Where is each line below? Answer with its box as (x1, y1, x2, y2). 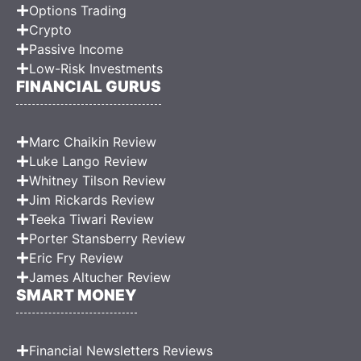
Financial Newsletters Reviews (29, 342, 213, 359)
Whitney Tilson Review (29, 172, 166, 189)
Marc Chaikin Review (29, 134, 156, 151)
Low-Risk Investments (29, 60, 163, 77)
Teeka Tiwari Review (29, 211, 154, 228)
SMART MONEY (16, 286, 137, 305)
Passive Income (29, 41, 123, 58)
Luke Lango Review (29, 153, 147, 170)
